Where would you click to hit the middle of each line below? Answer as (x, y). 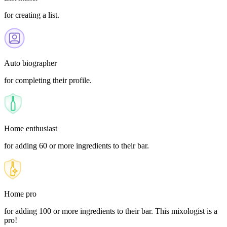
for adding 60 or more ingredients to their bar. (77, 146)
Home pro (20, 194)
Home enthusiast (31, 128)
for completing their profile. (48, 80)
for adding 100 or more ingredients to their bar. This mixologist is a (111, 211)
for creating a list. (32, 15)
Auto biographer (30, 63)
